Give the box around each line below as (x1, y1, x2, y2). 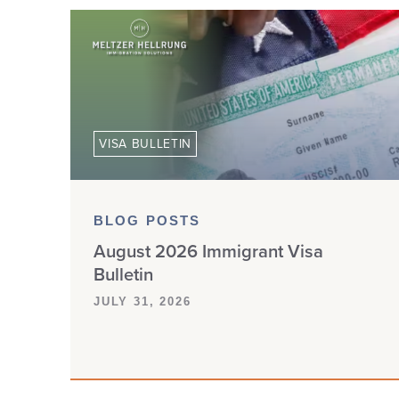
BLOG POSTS (94, 214, 201, 229)
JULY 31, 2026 (94, 295, 191, 309)
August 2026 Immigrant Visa (94, 237, 324, 265)
